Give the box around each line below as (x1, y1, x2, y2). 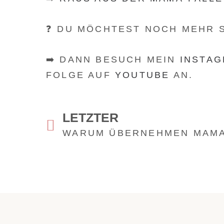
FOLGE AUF (46, 70, 115, 80)
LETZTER (62, 110, 119, 124)
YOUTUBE (115, 70, 170, 80)
